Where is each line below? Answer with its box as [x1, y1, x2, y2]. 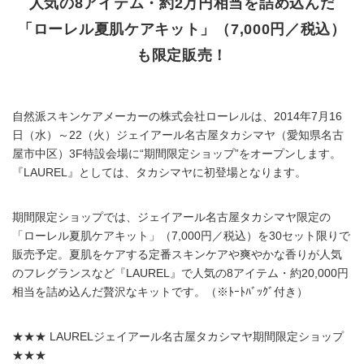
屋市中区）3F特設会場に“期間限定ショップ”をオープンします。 [12, 148, 341, 160]
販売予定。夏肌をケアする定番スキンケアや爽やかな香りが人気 [12, 249, 342, 261]
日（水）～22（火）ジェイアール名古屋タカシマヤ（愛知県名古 [12, 129, 344, 141]
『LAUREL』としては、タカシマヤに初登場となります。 [12, 167, 306, 179]
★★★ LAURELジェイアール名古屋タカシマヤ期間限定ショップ [12, 331, 344, 343]
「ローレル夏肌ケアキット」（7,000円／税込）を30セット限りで [12, 230, 350, 242]
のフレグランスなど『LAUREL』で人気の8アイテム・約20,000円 [12, 267, 349, 279]
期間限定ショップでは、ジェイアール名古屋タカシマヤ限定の [12, 211, 331, 223]
